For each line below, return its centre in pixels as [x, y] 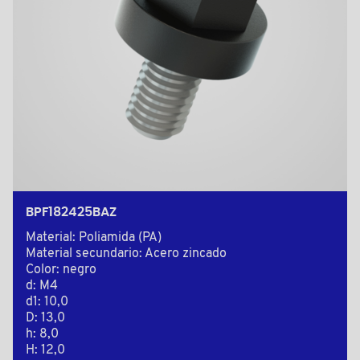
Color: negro [61, 270]
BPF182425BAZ [71, 213]
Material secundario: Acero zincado [126, 254]
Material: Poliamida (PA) [94, 238]
